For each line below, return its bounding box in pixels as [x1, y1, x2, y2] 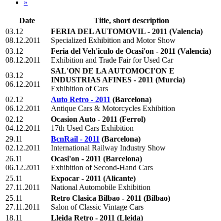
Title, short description [93, 16, 169, 25]
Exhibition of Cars [51, 84, 108, 93]
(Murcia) [155, 75, 185, 84]
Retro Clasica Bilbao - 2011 [51, 194, 142, 203]
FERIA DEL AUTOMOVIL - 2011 [51, 27, 167, 36]
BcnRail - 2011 [51, 135, 100, 144]
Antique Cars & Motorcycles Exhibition [51, 104, 175, 113]
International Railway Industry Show [51, 144, 166, 152]
